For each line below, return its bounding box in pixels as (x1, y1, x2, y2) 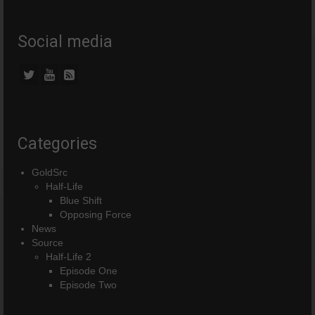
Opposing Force (60, 209, 131, 221)
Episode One (60, 265, 117, 277)
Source (32, 237, 63, 249)
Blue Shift (60, 195, 102, 207)
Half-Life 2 (46, 251, 91, 263)
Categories (18, 134, 97, 154)
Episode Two (60, 279, 117, 291)
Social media (18, 32, 112, 51)
